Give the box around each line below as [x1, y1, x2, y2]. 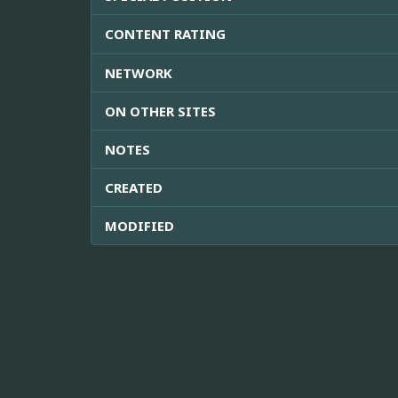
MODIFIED [105, 216, 174, 235]
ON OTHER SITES [105, 101, 216, 120]
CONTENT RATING [105, 24, 226, 43]
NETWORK [105, 63, 172, 82]
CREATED [105, 178, 163, 196]
